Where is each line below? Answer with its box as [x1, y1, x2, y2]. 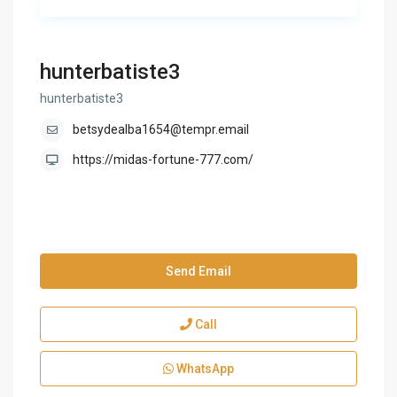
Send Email [166, 264, 231, 279]
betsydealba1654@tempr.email [73, 122, 250, 137]
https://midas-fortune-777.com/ [73, 152, 254, 167]
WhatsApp [174, 362, 234, 377]
